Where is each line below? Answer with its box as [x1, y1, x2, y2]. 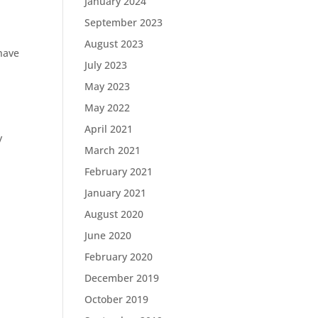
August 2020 [84, 207, 144, 221]
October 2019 [84, 292, 149, 306]
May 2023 [84, 79, 131, 93]
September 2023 [84, 16, 163, 29]
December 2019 [84, 271, 160, 285]
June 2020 [84, 229, 132, 242]
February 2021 [84, 165, 153, 178]
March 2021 [84, 143, 141, 157]
